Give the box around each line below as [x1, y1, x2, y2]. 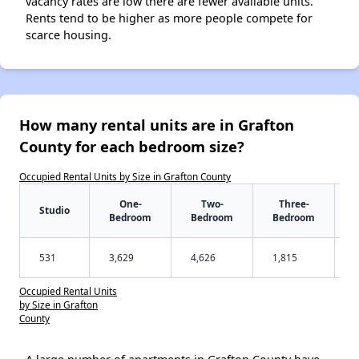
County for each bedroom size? [19, 135, 244, 156]
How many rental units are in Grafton [19, 114, 294, 135]
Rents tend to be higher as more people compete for [26, 10, 313, 26]
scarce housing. [26, 26, 111, 42]
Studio [39, 203, 70, 216]
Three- [278, 196, 309, 210]
